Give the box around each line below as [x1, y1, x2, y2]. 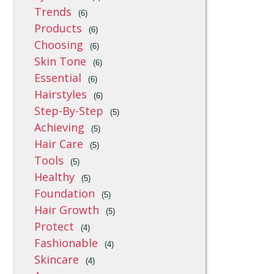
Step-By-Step [34, 103, 104, 118]
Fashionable [34, 235, 98, 250]
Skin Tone [34, 54, 87, 68]
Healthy [34, 169, 75, 184]
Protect [34, 219, 75, 234]
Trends [34, 4, 72, 19]
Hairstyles [34, 87, 87, 102]
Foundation [34, 186, 95, 201]
